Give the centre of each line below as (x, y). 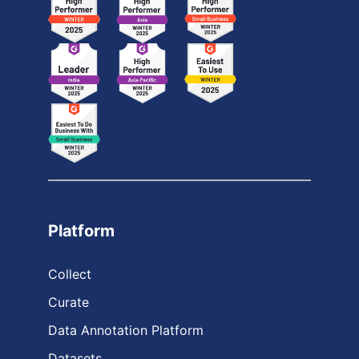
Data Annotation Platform (126, 330)
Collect (70, 274)
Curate (69, 302)
